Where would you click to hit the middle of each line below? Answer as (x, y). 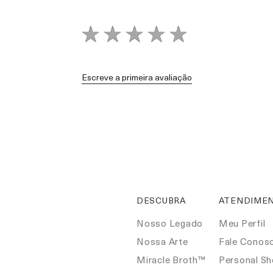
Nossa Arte (162, 241)
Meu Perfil (242, 223)
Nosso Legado (170, 223)
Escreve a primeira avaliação (136, 77)
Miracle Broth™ (171, 260)
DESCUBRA (161, 200)
